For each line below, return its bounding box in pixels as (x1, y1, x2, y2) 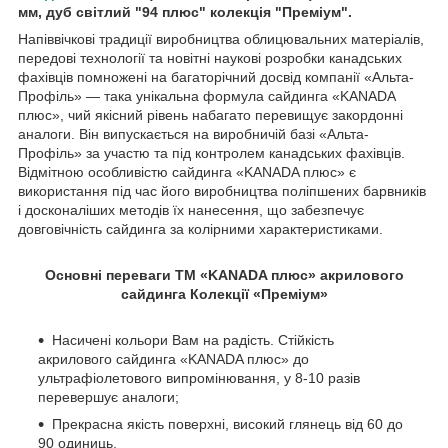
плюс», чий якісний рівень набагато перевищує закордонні (18, 106, 403, 123)
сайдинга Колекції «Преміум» (120, 285, 328, 302)
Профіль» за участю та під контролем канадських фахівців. (18, 144, 405, 161)
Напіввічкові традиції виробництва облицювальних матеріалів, (18, 30, 424, 47)
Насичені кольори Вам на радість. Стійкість (52, 331, 334, 348)
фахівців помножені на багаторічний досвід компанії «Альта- (18, 68, 414, 85)
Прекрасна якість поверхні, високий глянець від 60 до (52, 415, 403, 432)
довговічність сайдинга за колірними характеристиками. (18, 220, 383, 237)
